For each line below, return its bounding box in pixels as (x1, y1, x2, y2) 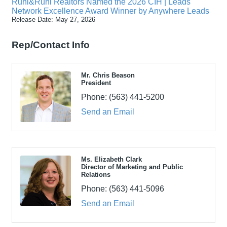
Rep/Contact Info (12, 39, 90, 50)
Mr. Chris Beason (81, 71, 135, 79)
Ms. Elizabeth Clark (81, 155, 142, 163)
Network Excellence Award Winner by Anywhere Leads (12, 6, 209, 15)
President (81, 79, 111, 87)
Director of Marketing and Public (81, 163, 183, 171)
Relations (81, 170, 110, 178)
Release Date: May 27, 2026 (12, 15, 95, 23)
